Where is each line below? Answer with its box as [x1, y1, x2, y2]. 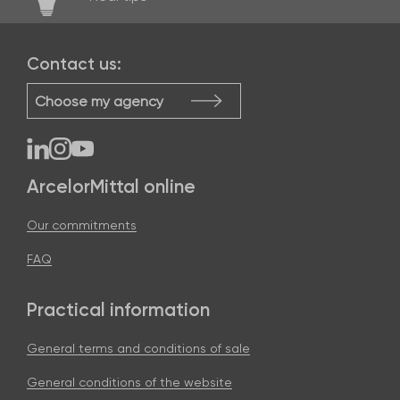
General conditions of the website [27, 375, 232, 390]
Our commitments [27, 218, 137, 233]
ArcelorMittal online [27, 175, 196, 198]
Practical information [27, 298, 210, 321]
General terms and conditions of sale [27, 341, 250, 356]
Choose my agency [35, 93, 163, 111]
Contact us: [27, 54, 121, 75]
